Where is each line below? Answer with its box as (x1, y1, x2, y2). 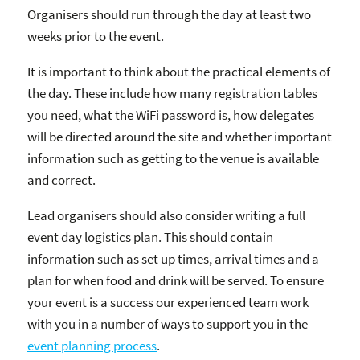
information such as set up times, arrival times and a (27, 249, 319, 268)
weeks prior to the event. (27, 27, 164, 45)
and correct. (27, 170, 96, 189)
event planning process (27, 336, 157, 354)
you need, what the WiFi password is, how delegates (27, 105, 314, 124)
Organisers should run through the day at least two (27, 5, 311, 23)
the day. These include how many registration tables (27, 84, 317, 102)
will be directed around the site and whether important (27, 127, 332, 145)
